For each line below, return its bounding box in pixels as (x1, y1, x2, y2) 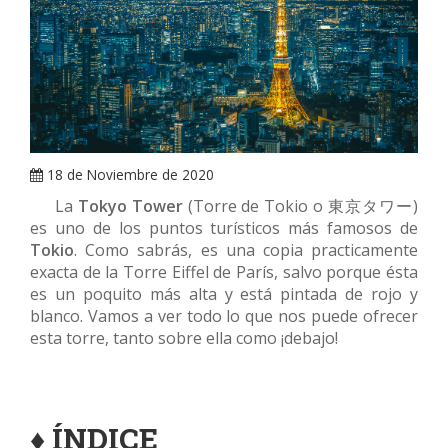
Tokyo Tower (77, 195, 183, 218)
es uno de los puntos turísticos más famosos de (30, 217, 418, 240)
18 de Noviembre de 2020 (43, 165, 214, 185)
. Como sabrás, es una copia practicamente (74, 239, 418, 262)
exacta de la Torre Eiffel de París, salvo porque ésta (30, 261, 418, 284)
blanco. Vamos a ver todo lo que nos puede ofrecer (30, 305, 418, 328)
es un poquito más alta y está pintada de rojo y (30, 283, 418, 306)
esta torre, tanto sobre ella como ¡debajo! (30, 327, 338, 350)
